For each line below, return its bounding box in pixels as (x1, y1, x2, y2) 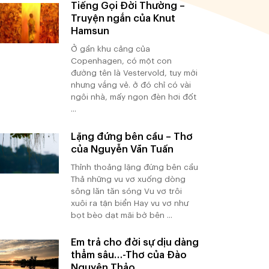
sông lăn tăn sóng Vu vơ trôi (70, 187, 182, 195)
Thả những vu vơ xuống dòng (70, 175, 186, 183)
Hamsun (70, 26, 109, 37)
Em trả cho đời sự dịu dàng (70, 237, 199, 247)
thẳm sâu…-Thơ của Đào (70, 249, 187, 260)
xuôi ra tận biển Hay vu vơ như (70, 199, 189, 207)
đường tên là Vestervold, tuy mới (70, 69, 198, 77)
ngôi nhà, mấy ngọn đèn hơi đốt (70, 93, 196, 101)
